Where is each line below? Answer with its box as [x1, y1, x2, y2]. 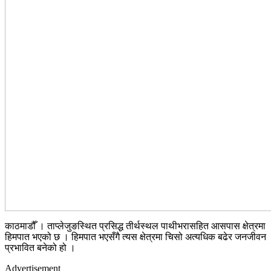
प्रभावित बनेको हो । [5, 242, 76, 253]
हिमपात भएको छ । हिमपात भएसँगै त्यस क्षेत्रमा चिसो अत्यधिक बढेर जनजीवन [5, 231, 266, 242]
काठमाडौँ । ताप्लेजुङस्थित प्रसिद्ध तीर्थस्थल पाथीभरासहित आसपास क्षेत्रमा [5, 220, 266, 231]
